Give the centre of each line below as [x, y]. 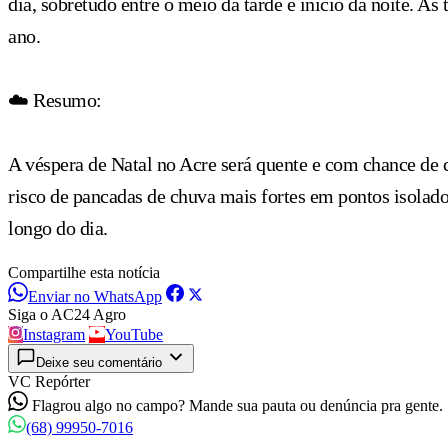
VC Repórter [49, 381]
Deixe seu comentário [99, 362]
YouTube [134, 334]
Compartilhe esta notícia [84, 272]
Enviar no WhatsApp [95, 296]
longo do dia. [62, 227]
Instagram [54, 334]
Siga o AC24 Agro [67, 314]
